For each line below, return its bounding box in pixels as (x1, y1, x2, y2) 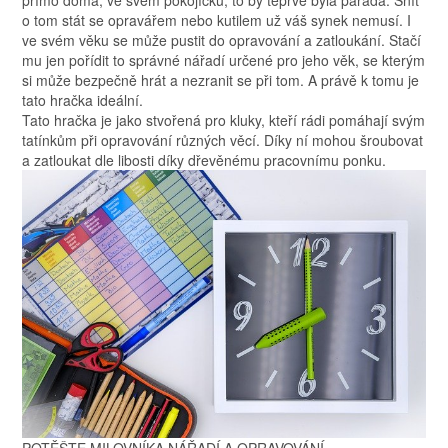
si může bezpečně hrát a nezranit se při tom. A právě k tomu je (22, 70, 420, 91)
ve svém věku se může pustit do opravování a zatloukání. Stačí (22, 30, 422, 51)
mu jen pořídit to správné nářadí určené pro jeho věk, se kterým (22, 50, 426, 71)
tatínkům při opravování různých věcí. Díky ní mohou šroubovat (22, 130, 424, 151)
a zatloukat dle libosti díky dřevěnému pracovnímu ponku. (22, 150, 387, 171)
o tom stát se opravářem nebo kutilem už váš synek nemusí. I (22, 10, 412, 31)
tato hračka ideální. (22, 90, 144, 111)
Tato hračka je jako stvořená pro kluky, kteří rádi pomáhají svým (22, 110, 426, 131)
